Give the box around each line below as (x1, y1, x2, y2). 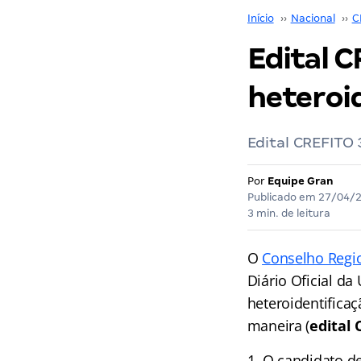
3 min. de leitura (247, 207, 330, 219)
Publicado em (247, 191, 318, 203)
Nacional (290, 12, 335, 24)
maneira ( (247, 316, 310, 335)
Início (247, 12, 274, 24)
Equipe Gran (267, 175, 334, 187)
